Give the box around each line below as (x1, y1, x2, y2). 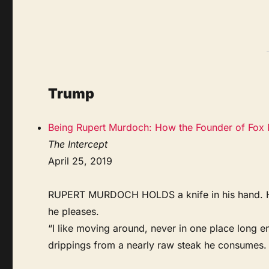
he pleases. (48, 205, 100, 217)
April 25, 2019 (48, 154, 113, 167)
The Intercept (48, 138, 108, 150)
